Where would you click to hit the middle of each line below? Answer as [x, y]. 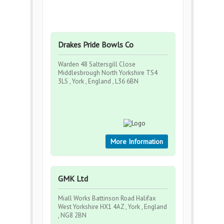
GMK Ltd [73, 178]
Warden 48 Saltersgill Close [97, 64]
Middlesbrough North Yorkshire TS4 [108, 73]
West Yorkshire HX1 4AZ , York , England [112, 207]
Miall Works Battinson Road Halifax [107, 198]
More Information [137, 141]
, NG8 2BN [72, 215]
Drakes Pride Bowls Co [96, 44]
